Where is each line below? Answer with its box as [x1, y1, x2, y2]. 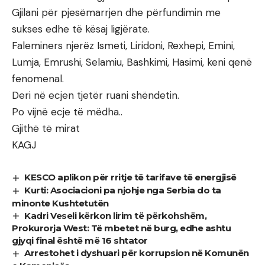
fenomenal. [12, 72, 64, 85]
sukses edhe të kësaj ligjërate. [12, 22, 150, 35]
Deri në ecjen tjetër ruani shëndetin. [12, 88, 179, 102]
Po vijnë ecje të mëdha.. [12, 105, 122, 118]
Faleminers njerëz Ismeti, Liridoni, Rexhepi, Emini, [12, 38, 235, 52]
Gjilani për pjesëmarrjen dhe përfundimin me [12, 5, 221, 19]
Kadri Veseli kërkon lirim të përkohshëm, [24, 209, 207, 221]
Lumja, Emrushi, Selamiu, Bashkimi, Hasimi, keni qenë [12, 55, 252, 69]
